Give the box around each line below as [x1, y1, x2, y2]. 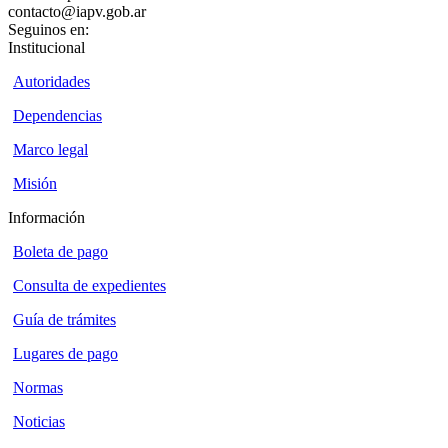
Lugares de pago [13, 345, 118, 363]
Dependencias [13, 107, 102, 125]
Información [8, 209, 85, 227]
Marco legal [13, 141, 88, 159]
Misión [13, 175, 57, 193]
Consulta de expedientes [13, 277, 166, 295]
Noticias [13, 413, 65, 431]
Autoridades [13, 73, 90, 91]
